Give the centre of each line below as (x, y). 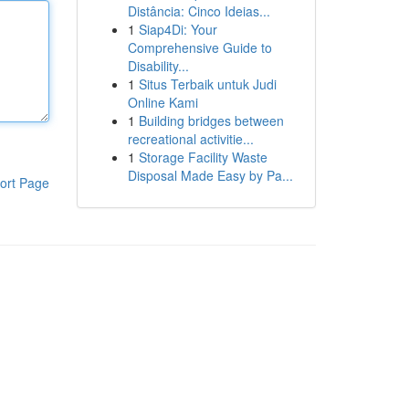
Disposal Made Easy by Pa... (210, 175)
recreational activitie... (190, 139)
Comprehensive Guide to (199, 47)
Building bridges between (211, 121)
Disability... (158, 66)
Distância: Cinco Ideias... (199, 11)
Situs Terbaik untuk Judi (207, 84)
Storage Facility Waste (203, 157)
